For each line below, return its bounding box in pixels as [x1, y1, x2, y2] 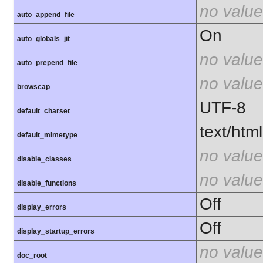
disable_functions [17, 179, 76, 188]
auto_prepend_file [17, 59, 77, 68]
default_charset [17, 107, 70, 116]
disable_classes [17, 155, 72, 164]
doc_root [17, 251, 47, 260]
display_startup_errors [17, 227, 95, 236]
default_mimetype [17, 131, 77, 140]
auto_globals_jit [17, 35, 70, 43]
